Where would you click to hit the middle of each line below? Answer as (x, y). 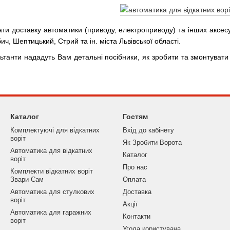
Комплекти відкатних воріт (52, 171)
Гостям (135, 117)
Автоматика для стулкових (52, 192)
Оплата (134, 179)
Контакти (137, 216)
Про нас (135, 167)
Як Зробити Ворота (152, 142)
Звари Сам (27, 179)
